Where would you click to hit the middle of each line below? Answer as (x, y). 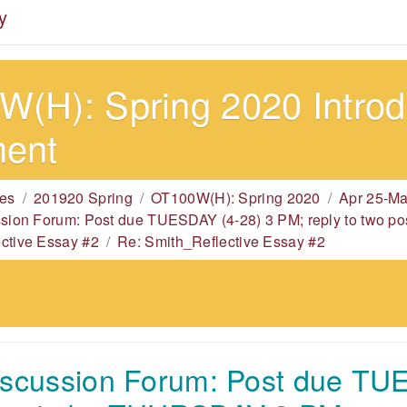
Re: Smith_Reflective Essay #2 (221, 241)
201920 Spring (83, 198)
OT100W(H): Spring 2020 (236, 198)
